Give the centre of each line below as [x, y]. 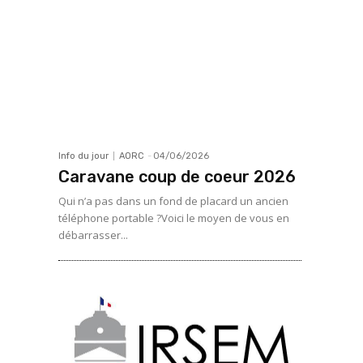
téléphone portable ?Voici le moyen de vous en [174, 218]
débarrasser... [93, 235]
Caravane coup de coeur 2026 [177, 176]
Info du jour [83, 156]
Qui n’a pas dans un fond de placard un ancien [173, 201]
